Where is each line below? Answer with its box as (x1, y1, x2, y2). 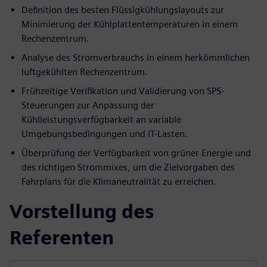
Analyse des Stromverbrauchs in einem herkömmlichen (21, 52, 250, 64)
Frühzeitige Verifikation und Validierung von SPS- (21, 85, 224, 97)
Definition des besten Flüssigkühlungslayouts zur (21, 4, 224, 16)
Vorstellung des (10, 200, 154, 223)
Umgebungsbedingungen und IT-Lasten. (21, 128, 188, 140)
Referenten (10, 226, 114, 250)
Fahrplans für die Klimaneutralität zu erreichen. (21, 176, 216, 188)
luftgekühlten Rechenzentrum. (21, 66, 148, 78)
